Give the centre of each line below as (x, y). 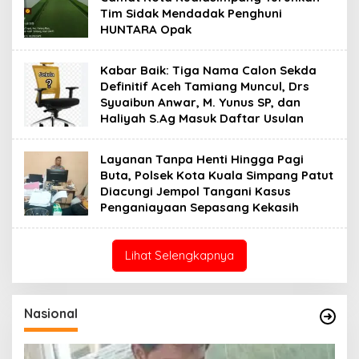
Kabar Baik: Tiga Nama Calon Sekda (208, 70)
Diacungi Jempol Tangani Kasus (196, 191)
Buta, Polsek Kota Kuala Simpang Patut (217, 175)
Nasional (51, 313)
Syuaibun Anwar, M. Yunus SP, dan (200, 102)
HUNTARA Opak (146, 29)
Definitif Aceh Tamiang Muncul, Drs (205, 86)
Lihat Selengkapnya (179, 255)
